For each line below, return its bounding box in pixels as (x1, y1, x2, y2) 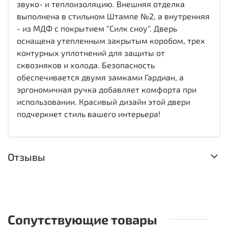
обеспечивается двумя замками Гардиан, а (17, 72, 184, 82)
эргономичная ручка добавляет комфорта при (17, 84, 196, 94)
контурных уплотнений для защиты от (17, 47, 165, 58)
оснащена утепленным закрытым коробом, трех (17, 35, 205, 45)
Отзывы (8, 151, 45, 163)
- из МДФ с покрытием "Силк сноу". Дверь (17, 23, 177, 33)
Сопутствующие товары (8, 211, 157, 227)
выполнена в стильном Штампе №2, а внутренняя (17, 11, 210, 21)
